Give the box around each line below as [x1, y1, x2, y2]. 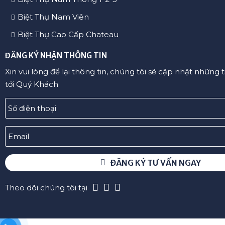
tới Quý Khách [5, 79, 58, 89]
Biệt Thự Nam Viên [17, 12, 89, 22]
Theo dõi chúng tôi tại [5, 182, 87, 192]
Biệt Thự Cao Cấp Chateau [17, 30, 119, 40]
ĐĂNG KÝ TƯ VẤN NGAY [110, 158, 201, 168]
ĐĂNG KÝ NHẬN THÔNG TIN [5, 51, 107, 61]
